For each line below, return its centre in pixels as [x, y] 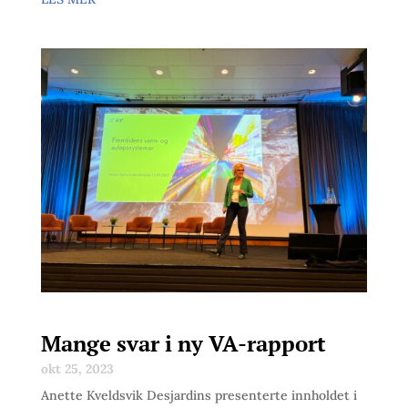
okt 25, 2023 [77, 369]
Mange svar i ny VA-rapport [183, 344]
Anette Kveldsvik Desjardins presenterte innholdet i [199, 396]
